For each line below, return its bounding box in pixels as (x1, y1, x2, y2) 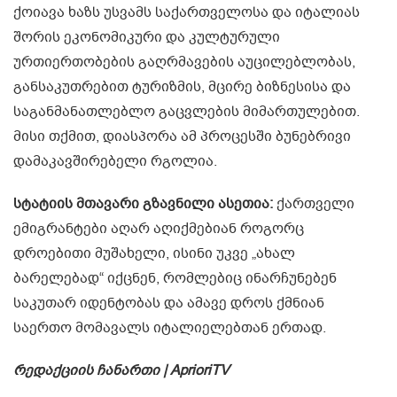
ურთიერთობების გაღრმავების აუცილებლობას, (13, 52, 355, 73)
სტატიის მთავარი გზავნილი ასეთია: (13, 194, 273, 214)
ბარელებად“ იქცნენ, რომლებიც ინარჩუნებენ (13, 269, 337, 289)
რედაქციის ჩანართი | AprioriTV (13, 361, 230, 381)
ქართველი (273, 194, 354, 214)
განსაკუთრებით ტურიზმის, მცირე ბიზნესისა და (13, 77, 351, 97)
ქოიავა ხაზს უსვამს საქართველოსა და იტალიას (13, 3, 360, 23)
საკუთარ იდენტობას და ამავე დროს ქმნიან (13, 293, 324, 314)
